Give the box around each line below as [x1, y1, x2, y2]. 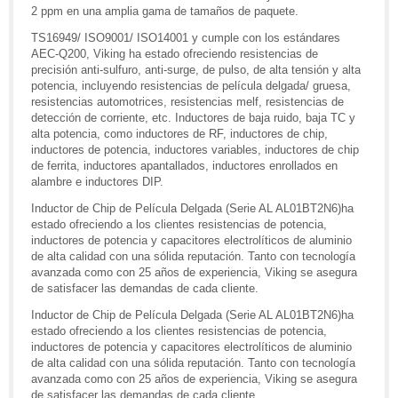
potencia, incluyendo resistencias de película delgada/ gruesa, [31, 79, 351, 93]
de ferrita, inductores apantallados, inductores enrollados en [31, 159, 338, 173]
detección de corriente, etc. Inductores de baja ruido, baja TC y [31, 111, 355, 125]
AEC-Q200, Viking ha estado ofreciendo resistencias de [31, 47, 318, 61]
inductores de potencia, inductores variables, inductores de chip [31, 143, 359, 157]
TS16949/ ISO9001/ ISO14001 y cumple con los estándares [31, 31, 340, 45]
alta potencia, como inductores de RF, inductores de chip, [31, 127, 328, 141]
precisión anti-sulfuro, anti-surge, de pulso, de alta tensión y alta [31, 63, 361, 77]
